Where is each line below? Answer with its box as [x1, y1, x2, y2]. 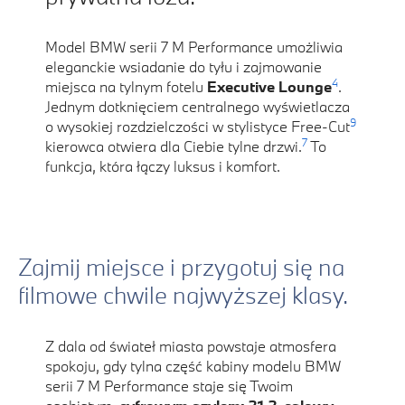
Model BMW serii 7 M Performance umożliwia [45, 37, 343, 57]
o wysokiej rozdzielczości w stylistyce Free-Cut [45, 117, 350, 137]
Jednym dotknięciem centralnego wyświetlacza [45, 97, 350, 117]
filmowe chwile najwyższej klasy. [18, 279, 348, 311]
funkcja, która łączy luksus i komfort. [45, 156, 280, 176]
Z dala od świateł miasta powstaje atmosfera [45, 336, 336, 356]
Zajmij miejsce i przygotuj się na [18, 251, 344, 283]
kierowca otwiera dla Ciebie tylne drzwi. [45, 137, 302, 156]
